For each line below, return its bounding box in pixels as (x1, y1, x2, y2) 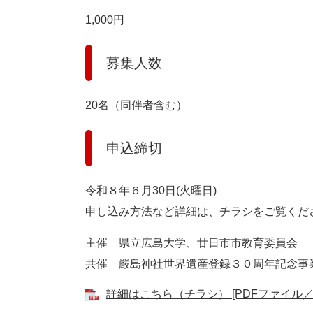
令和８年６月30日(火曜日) (85, 184, 217, 197)
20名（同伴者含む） (85, 99, 187, 112)
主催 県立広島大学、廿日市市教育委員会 (85, 237, 298, 249)
